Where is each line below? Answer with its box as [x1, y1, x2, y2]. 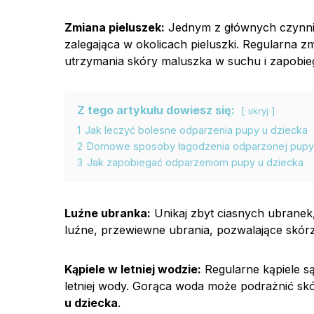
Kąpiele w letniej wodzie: [64, 262, 201, 276]
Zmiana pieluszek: [64, 20, 165, 34]
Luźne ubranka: [64, 206, 151, 220]
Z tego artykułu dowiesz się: [77, 103, 235, 117]
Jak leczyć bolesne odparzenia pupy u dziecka [85, 124, 308, 136]
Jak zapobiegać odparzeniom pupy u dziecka [87, 156, 303, 168]
